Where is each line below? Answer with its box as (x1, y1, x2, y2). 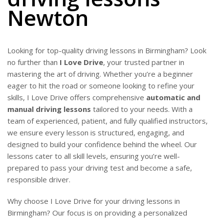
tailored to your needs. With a (91, 104, 193, 114)
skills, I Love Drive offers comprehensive (7, 92, 146, 102)
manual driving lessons (7, 104, 91, 114)
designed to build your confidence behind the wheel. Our (7, 139, 197, 149)
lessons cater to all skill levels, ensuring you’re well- (7, 151, 180, 161)
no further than (7, 57, 60, 67)
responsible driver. (7, 175, 70, 184)
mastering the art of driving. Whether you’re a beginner (7, 69, 193, 79)
